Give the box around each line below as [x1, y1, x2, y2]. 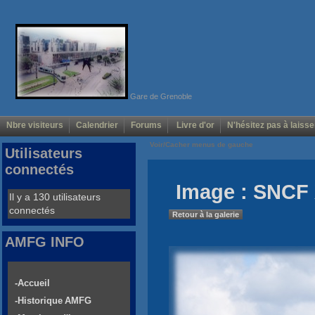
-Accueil [15, 278, 50, 289]
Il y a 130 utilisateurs [9, 191, 101, 203]
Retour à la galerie [172, 210, 239, 219]
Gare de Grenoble [127, 91, 192, 101]
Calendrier [76, 120, 118, 131]
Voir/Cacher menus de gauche [148, 141, 255, 149]
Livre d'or [174, 120, 214, 131]
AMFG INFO [5, 234, 84, 250]
